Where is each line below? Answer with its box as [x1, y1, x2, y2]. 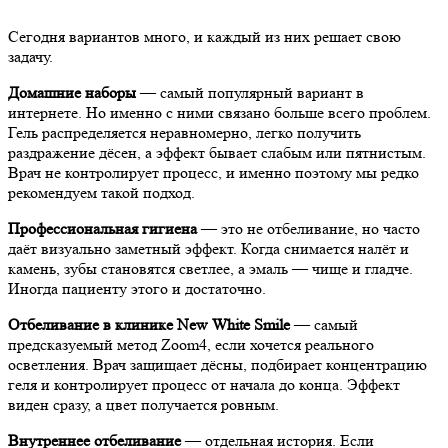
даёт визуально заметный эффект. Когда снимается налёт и [8, 238, 409, 258]
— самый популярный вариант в [136, 82, 364, 102]
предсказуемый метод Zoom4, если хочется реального [8, 334, 374, 354]
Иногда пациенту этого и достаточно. [8, 278, 266, 298]
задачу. [8, 46, 53, 66]
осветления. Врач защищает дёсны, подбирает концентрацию [8, 354, 427, 374]
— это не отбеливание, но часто [197, 218, 420, 238]
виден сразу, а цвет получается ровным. [8, 394, 279, 414]
